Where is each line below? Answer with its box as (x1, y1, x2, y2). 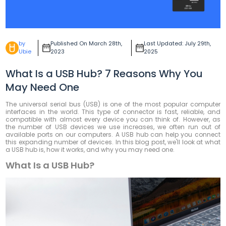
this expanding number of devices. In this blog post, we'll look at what (6, 137, 220, 146)
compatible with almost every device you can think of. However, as (6, 115, 220, 124)
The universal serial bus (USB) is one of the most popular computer (6, 99, 220, 108)
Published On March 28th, (50, 39, 123, 47)
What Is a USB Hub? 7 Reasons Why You (6, 66, 203, 81)
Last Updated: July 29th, (144, 39, 211, 47)
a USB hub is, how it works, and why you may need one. (6, 145, 175, 154)
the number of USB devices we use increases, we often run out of (6, 122, 220, 131)
